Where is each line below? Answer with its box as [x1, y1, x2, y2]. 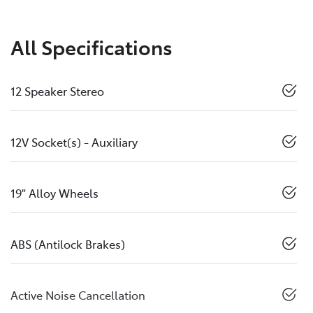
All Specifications [10, 32, 173, 60]
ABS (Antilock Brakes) [10, 235, 125, 252]
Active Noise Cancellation [10, 286, 145, 303]
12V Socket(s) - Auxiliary [10, 133, 138, 150]
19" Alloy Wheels [10, 184, 99, 201]
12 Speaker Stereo [10, 82, 104, 99]
